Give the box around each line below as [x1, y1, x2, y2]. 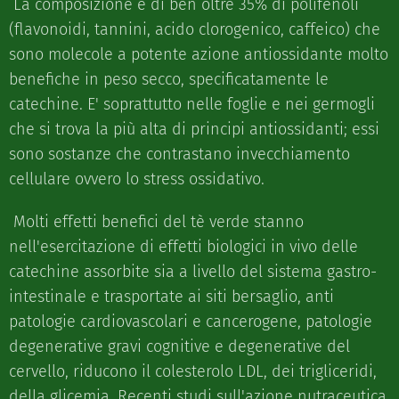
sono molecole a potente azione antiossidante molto [9, 45, 388, 65]
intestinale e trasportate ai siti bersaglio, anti [9, 287, 334, 307]
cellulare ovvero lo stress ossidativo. [9, 169, 265, 190]
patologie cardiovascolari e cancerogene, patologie [9, 312, 372, 332]
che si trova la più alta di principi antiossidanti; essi [9, 119, 379, 140]
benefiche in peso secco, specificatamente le [9, 69, 329, 90]
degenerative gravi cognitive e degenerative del [9, 337, 350, 357]
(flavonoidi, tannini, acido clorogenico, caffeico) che [9, 20, 380, 40]
